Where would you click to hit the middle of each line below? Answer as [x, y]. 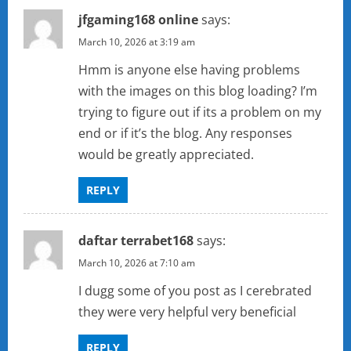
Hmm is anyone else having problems [189, 70]
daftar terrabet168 [136, 241]
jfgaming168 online [138, 20]
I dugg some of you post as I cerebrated [195, 291]
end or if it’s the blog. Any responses [185, 134]
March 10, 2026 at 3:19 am [137, 42]
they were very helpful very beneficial [187, 312]
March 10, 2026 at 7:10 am [137, 263]
